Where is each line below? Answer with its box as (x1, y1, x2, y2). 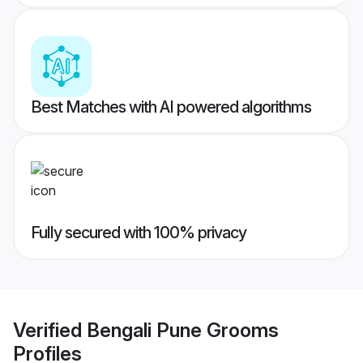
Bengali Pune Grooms (87, 318, 279, 342)
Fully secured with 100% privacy (31, 223, 246, 243)
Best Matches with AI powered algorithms (31, 97, 311, 117)
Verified (13, 318, 87, 342)
